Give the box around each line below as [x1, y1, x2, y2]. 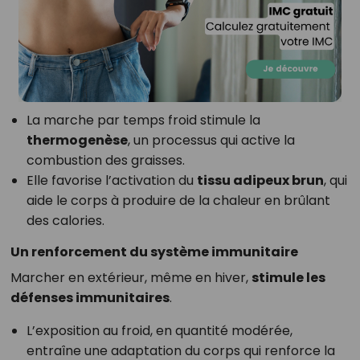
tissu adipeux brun [196, 171, 324, 190]
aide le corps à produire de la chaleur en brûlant [26, 191, 330, 211]
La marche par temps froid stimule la [26, 111, 260, 130]
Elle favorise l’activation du [26, 171, 197, 190]
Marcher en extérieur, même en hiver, [10, 268, 252, 288]
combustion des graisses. [26, 151, 185, 170]
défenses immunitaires [10, 288, 170, 308]
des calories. [26, 211, 104, 231]
